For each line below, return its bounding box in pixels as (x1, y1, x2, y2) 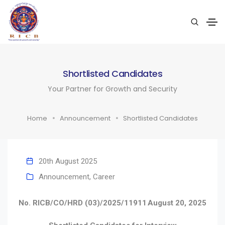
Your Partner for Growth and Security (48, 83, 177, 94)
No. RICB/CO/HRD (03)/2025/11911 (19, 198, 147, 207)
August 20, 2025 (148, 198, 206, 207)
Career (93, 172, 115, 181)
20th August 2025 (39, 156, 97, 166)
